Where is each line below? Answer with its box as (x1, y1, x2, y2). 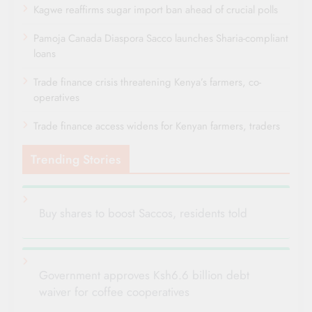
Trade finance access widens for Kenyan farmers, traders (33, 118, 280, 134)
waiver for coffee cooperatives (39, 283, 189, 301)
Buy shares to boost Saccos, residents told (39, 205, 247, 222)
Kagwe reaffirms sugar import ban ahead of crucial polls (33, 2, 278, 18)
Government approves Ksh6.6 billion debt (39, 267, 249, 284)
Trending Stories (31, 150, 121, 169)
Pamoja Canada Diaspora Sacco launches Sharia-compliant (33, 31, 288, 47)
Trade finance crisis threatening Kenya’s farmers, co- (33, 75, 261, 91)
